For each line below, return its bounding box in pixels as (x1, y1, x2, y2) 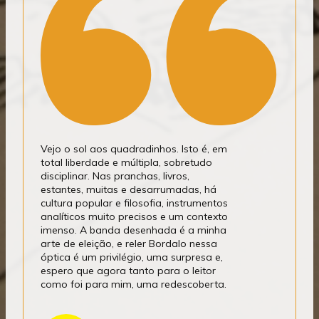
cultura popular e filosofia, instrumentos (41, 197, 228, 210)
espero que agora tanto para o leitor (41, 264, 216, 278)
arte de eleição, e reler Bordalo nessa (41, 237, 217, 251)
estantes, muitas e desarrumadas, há (41, 183, 216, 197)
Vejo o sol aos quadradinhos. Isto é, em (41, 142, 227, 156)
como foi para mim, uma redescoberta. (41, 278, 226, 291)
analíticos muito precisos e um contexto (41, 210, 228, 224)
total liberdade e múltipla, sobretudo (41, 156, 212, 169)
